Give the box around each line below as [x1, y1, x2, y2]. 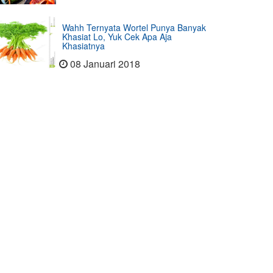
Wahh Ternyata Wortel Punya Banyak [62, 21, 207, 34]
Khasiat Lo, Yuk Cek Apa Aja [62, 30, 172, 43]
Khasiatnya [62, 40, 105, 52]
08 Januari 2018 [70, 57, 141, 71]
